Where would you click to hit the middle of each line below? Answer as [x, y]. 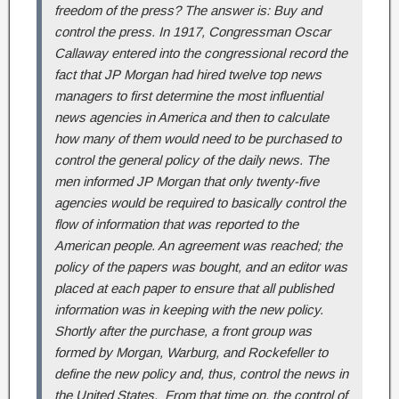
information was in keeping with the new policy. [189, 310]
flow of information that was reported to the [176, 224]
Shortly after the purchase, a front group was [183, 331]
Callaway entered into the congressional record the [201, 53]
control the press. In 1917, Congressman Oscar [192, 32]
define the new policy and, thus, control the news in [201, 374]
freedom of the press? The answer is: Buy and [188, 11]
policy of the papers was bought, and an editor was [201, 267]
